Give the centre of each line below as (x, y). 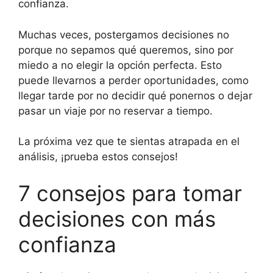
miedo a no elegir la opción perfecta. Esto (120, 65)
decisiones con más (117, 218)
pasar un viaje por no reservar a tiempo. (115, 111)
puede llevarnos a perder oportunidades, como (133, 80)
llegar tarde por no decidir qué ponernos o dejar (135, 95)
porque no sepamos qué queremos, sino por (126, 50)
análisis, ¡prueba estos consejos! (98, 157)
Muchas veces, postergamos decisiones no (124, 34)
